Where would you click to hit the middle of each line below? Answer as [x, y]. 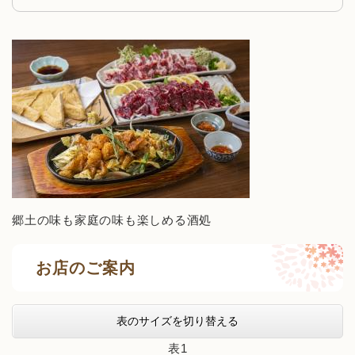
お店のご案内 [86, 267]
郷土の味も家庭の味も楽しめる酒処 [112, 220]
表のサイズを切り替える [177, 321]
